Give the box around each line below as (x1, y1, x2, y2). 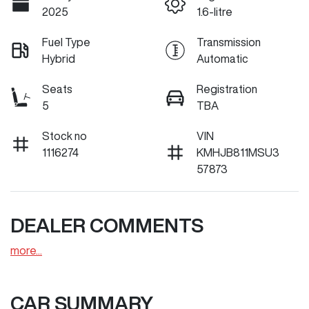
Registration (197, 83, 257, 95)
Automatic (197, 53, 248, 65)
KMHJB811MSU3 (197, 147, 279, 159)
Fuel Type (42, 37, 90, 48)
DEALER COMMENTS (10, 215, 203, 236)
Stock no (42, 130, 87, 142)
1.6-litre (197, 6, 232, 18)
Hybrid (42, 53, 75, 65)
